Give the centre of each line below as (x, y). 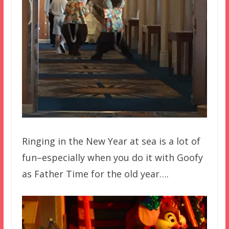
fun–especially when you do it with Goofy (112, 157)
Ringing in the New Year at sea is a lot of (111, 141)
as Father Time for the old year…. (95, 174)
